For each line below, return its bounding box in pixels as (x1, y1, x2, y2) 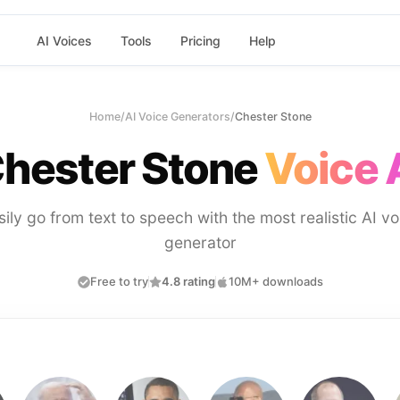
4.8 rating (161, 274, 215, 288)
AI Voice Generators (124, 110, 230, 123)
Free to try (89, 274, 148, 288)
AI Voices (36, 32, 92, 48)
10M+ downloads (228, 274, 323, 288)
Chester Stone (234, 110, 312, 123)
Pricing (179, 32, 221, 48)
